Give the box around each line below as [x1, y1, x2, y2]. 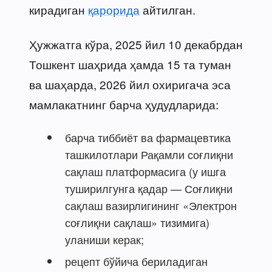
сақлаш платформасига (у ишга [65, 163, 226, 179]
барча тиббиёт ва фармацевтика [65, 129, 231, 145]
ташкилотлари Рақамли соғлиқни [65, 146, 233, 162]
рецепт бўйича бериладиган [65, 253, 208, 269]
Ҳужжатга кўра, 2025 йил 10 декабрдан [29, 35, 243, 52]
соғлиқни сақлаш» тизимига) [65, 214, 209, 230]
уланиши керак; [65, 231, 144, 247]
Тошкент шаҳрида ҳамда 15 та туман [29, 55, 231, 72]
